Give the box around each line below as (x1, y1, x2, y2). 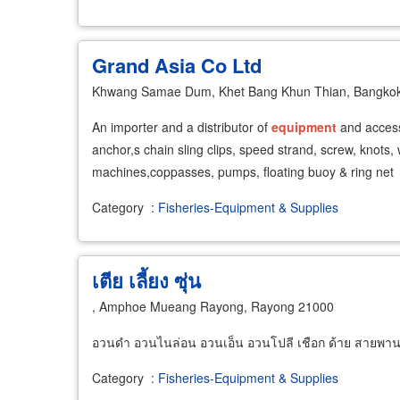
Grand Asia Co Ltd (92, 50, 262, 79)
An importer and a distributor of (92, 117, 271, 136)
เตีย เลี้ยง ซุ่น (92, 265, 201, 295)
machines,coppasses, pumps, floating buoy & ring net (92, 162, 394, 180)
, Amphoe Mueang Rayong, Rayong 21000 (92, 296, 334, 315)
